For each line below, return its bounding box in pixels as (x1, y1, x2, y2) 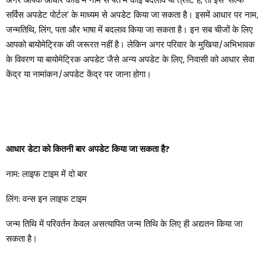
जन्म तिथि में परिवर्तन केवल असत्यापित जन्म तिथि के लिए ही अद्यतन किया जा (6, 218, 242, 229)
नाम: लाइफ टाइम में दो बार (6, 168, 87, 179)
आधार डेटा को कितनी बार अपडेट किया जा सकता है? (6, 143, 170, 154)
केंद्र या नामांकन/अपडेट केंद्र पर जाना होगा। (6, 68, 151, 80)
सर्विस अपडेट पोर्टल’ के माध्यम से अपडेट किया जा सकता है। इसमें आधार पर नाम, (6, 9, 258, 20)
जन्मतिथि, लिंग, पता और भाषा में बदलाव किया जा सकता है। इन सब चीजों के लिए (6, 24, 253, 35)
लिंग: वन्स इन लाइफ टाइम (6, 193, 87, 204)
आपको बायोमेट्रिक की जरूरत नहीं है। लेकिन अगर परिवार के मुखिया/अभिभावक (6, 39, 255, 50)
